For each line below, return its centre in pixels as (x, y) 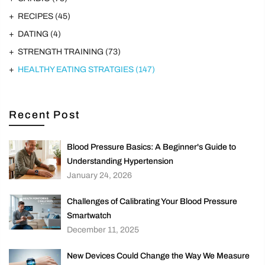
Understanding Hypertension (120, 161)
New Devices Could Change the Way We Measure (158, 256)
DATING (34, 34)
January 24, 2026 (99, 176)
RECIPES (36, 17)
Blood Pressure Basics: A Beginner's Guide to (151, 147)
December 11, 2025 (103, 230)
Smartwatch (89, 216)
